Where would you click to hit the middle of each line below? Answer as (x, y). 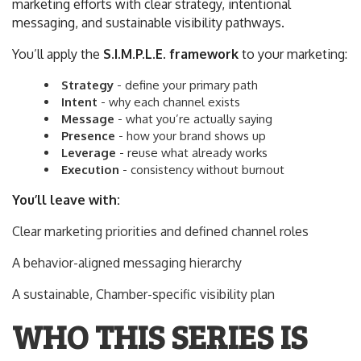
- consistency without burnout (202, 170)
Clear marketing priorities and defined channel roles (160, 231)
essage (93, 119)
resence (92, 136)
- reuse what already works (192, 153)
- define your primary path (186, 85)
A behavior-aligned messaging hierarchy (127, 263)
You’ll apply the (58, 54)
